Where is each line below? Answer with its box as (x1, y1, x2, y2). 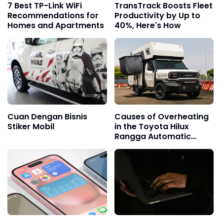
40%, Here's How (114, 20, 181, 32)
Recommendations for (7, 10, 99, 22)
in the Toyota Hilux (114, 120, 189, 132)
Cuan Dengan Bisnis (7, 110, 87, 122)
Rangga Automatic (114, 130, 191, 142)
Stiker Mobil (7, 120, 54, 132)
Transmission (114, 140, 169, 152)
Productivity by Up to (114, 10, 200, 22)
